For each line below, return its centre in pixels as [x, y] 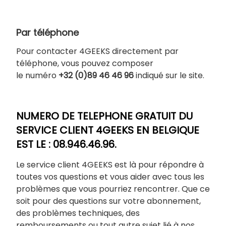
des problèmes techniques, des [78, 213]
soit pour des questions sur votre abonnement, [108, 201]
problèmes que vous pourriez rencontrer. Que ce [113, 189]
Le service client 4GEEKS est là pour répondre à [110, 165]
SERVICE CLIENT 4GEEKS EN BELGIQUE [108, 130]
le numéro [37, 76]
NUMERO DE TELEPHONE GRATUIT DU [104, 116]
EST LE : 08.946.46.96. [66, 145]
